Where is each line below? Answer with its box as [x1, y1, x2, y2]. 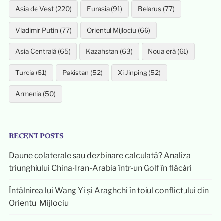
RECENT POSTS [8, 133, 64, 141]
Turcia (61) [15, 69, 47, 77]
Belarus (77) [137, 5, 175, 13]
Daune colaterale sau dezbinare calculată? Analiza [8, 151, 191, 161]
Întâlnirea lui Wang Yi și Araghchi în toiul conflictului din [8, 186, 209, 196]
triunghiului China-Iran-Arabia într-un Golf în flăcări [8, 163, 192, 173]
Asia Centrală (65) [15, 47, 71, 56]
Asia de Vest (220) [15, 5, 72, 13]
